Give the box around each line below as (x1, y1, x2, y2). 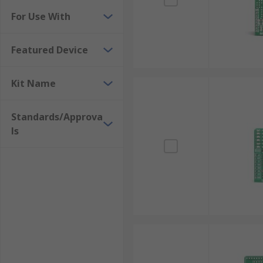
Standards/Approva (11, 110, 103, 123)
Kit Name (11, 77, 56, 90)
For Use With (11, 10, 70, 23)
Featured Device (11, 43, 88, 56)
